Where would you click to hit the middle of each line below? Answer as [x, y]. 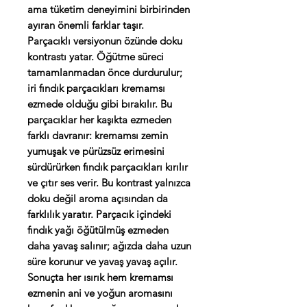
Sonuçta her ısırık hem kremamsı [100, 278]
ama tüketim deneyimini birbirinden [109, 10]
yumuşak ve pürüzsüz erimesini [96, 151]
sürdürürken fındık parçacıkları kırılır [108, 167]
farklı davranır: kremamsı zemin [98, 136]
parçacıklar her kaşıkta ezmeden [99, 120]
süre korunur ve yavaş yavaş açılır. [102, 262]
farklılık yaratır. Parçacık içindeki [99, 214]
